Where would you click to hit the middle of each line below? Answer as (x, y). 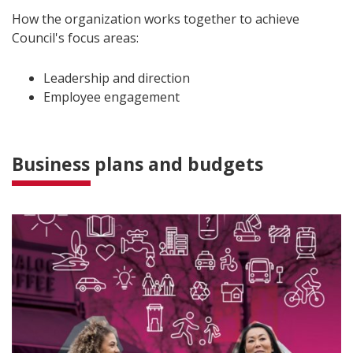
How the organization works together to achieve (156, 19)
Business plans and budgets (137, 163)
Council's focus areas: (75, 37)
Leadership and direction (117, 78)
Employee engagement (111, 97)
